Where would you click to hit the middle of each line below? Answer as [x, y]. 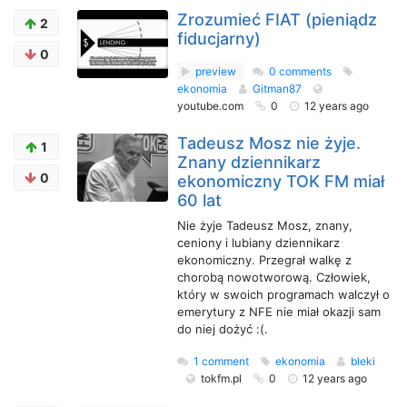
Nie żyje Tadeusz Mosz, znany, [265, 225]
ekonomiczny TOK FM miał [281, 181]
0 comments [300, 71]
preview [216, 71]
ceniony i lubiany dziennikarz [258, 243]
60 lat [199, 200]
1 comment [221, 361]
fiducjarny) [219, 39]
